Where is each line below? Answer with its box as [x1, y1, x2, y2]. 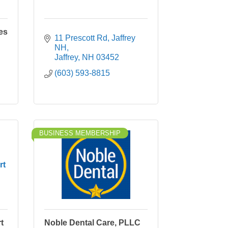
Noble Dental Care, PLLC [44, 218, 140, 227]
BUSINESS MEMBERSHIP [39, 129, 121, 137]
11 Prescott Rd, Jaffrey [54, 34, 135, 42]
